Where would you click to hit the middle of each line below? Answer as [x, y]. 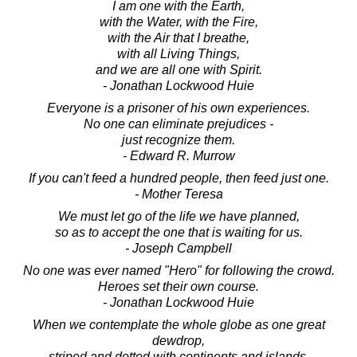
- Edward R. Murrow [178, 155]
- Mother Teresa [178, 194]
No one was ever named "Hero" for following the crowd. [178, 270]
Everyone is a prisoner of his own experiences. [178, 108]
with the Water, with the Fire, [178, 22]
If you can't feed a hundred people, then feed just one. [178, 178]
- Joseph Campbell [178, 248]
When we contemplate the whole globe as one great [178, 324]
